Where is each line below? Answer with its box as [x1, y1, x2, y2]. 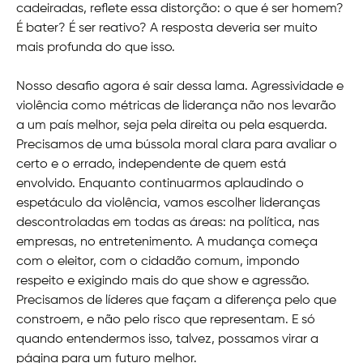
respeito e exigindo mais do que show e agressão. [16, 275, 310, 288]
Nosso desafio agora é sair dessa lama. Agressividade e [16, 80, 344, 94]
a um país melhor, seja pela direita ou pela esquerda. [16, 119, 327, 133]
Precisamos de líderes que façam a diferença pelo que [16, 294, 336, 308]
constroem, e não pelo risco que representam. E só [16, 314, 315, 327]
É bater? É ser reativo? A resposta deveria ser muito [16, 22, 318, 36]
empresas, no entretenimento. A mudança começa [16, 236, 318, 250]
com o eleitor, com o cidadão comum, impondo [16, 255, 300, 269]
